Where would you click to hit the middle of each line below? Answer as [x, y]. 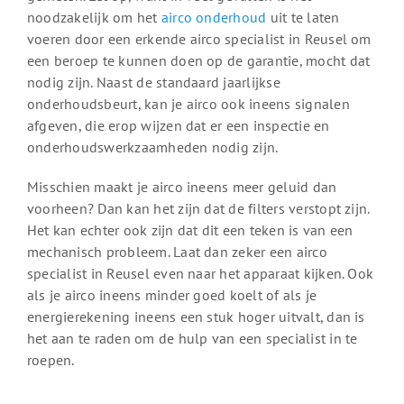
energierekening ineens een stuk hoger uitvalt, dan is [196, 317]
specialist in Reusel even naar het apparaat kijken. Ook [200, 274]
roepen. [50, 360]
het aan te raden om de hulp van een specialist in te [192, 339]
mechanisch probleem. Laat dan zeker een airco [177, 252]
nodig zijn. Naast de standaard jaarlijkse [153, 83]
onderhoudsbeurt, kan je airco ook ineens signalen [188, 104]
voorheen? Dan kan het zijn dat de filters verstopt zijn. [198, 209]
